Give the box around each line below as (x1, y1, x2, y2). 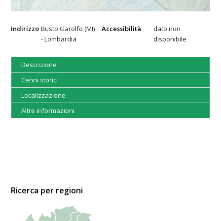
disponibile (153, 35, 187, 44)
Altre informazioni (21, 106, 75, 115)
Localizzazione (21, 91, 66, 100)
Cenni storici (21, 75, 58, 85)
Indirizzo (11, 24, 39, 34)
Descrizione (21, 60, 57, 70)
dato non (153, 24, 181, 34)
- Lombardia (41, 35, 77, 44)
